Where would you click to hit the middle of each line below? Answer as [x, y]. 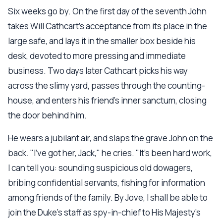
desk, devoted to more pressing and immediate [97, 56]
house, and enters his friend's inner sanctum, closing [107, 100]
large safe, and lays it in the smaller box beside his [102, 41]
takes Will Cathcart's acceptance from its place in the [108, 26]
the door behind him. [47, 115]
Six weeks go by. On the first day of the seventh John [107, 11]
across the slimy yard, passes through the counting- [107, 85]
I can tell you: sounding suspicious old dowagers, [100, 168]
